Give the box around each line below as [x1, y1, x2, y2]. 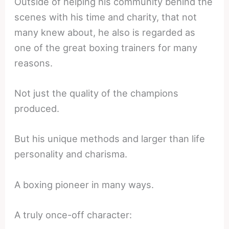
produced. [14, 103, 60, 114]
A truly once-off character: [14, 209, 132, 220]
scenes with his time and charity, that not [14, 11, 197, 22]
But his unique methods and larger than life [14, 133, 205, 145]
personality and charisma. [14, 148, 128, 160]
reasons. [14, 57, 53, 68]
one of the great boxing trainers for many [14, 41, 198, 53]
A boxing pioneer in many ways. [14, 178, 154, 190]
